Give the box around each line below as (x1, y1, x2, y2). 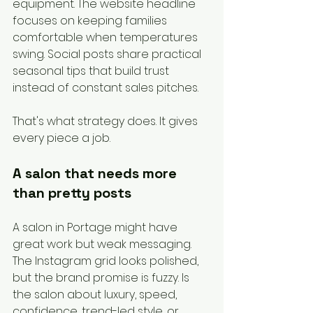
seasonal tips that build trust (13, 63, 172, 80)
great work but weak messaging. (13, 236, 194, 253)
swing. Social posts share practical (13, 46, 204, 63)
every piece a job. (13, 130, 110, 147)
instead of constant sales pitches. (13, 80, 198, 96)
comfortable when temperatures (13, 29, 201, 46)
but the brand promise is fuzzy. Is (13, 270, 192, 286)
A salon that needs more (13, 164, 180, 183)
